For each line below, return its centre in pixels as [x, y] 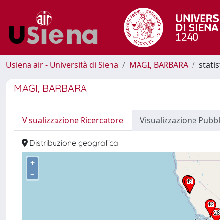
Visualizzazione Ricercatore [73, 120]
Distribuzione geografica [73, 143]
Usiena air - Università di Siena [62, 65]
